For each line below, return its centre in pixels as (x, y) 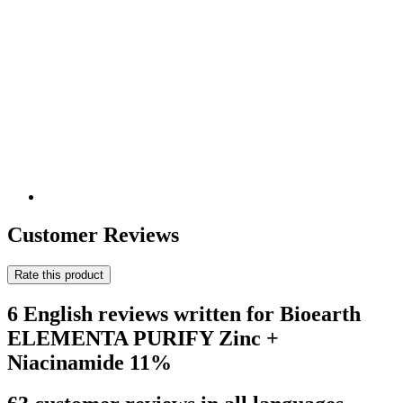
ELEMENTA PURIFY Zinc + (143, 338)
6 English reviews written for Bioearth (184, 313)
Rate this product (59, 274)
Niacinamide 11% (90, 362)
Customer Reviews (93, 234)
